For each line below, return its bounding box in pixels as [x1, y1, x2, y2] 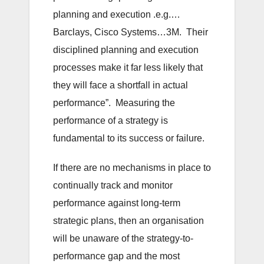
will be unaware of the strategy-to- [53, 233, 193, 243]
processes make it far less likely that [53, 62, 203, 72]
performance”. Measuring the [53, 97, 175, 108]
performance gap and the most [53, 250, 180, 261]
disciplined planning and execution [53, 44, 199, 55]
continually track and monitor [53, 180, 173, 190]
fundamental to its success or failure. [53, 133, 207, 143]
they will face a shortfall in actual [53, 80, 188, 90]
